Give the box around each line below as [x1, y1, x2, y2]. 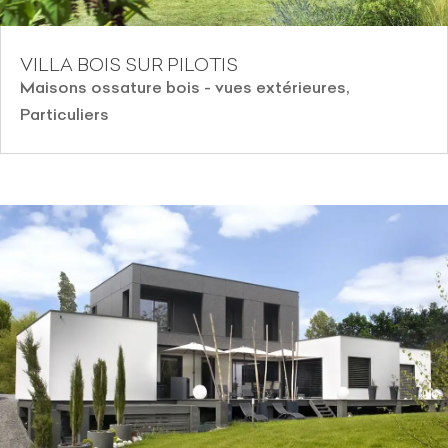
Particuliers [20, 103, 109, 124]
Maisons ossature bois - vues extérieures [20, 76, 346, 97]
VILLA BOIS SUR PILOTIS [20, 52, 238, 76]
